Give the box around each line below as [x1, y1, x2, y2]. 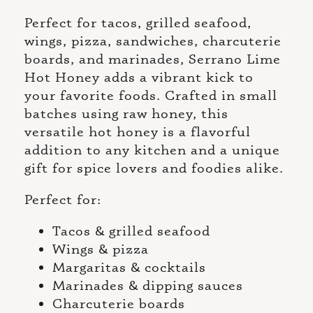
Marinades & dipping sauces [52, 277, 243, 293]
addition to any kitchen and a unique [24, 140, 280, 158]
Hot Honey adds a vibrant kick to [24, 68, 254, 85]
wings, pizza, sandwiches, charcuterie [24, 31, 282, 49]
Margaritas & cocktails [52, 259, 206, 275]
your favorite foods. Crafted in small [24, 86, 277, 103]
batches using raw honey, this [24, 104, 228, 122]
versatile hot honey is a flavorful [24, 122, 251, 140]
